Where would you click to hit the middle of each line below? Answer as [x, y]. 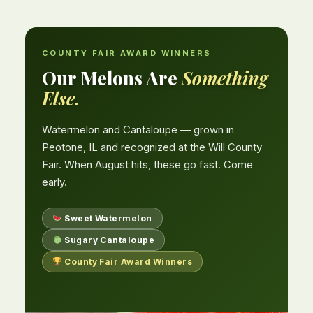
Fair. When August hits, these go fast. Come [147, 165]
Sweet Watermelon [107, 219]
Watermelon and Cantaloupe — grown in [138, 130]
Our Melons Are [112, 78]
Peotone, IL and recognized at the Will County [152, 147]
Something [225, 78]
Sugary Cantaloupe [108, 240]
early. [54, 182]
